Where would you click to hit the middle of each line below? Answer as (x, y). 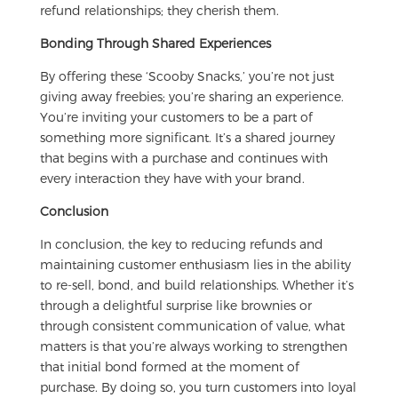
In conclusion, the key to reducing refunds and (181, 243)
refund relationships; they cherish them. (159, 10)
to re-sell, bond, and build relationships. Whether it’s (196, 284)
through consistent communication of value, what (192, 325)
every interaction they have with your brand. (172, 178)
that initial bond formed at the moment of (169, 366)
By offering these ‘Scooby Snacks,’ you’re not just (187, 76)
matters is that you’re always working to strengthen (193, 346)
